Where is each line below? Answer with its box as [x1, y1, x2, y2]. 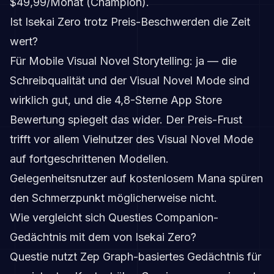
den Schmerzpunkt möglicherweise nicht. [10, 191, 217, 204]
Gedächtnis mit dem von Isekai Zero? [10, 230, 196, 243]
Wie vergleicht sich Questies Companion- [10, 210, 218, 224]
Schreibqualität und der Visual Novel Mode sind [10, 73, 250, 87]
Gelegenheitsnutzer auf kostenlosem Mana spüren [10, 171, 263, 185]
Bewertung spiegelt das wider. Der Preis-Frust [10, 113, 242, 126]
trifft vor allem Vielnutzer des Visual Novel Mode [10, 132, 253, 146]
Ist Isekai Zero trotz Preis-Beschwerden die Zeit [10, 15, 250, 28]
